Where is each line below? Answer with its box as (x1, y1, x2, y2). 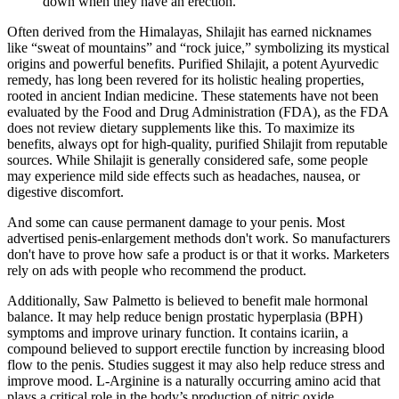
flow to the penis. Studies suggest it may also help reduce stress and (7, 356, 385, 372)
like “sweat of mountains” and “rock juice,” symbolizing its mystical (7, 39, 389, 55)
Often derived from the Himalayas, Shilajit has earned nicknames (7, 23, 371, 39)
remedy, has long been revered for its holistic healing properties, (7, 71, 364, 87)
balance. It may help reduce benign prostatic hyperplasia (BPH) (7, 308, 362, 324)
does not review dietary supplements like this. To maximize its (7, 119, 354, 135)
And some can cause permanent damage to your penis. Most (7, 214, 345, 230)
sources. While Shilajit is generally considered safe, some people (7, 151, 368, 167)
